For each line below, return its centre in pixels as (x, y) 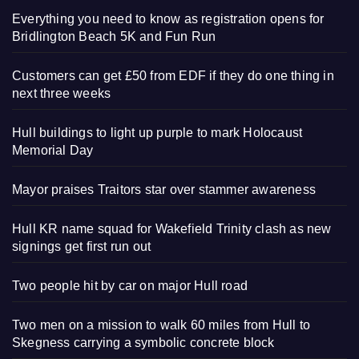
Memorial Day (53, 151)
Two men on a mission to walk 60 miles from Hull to (161, 325)
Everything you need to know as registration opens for (168, 19)
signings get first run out (82, 247)
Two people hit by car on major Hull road (130, 286)
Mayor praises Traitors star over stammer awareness (164, 190)
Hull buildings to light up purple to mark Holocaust (157, 133)
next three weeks (62, 94)
